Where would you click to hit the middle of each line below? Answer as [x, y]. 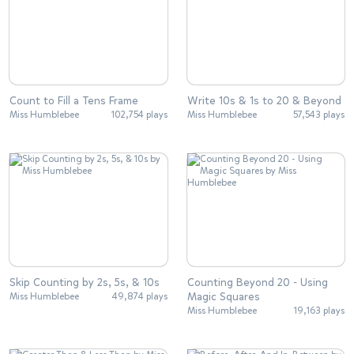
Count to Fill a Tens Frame [74, 100]
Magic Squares [223, 297]
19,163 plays [319, 311]
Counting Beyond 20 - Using [257, 283]
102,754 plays [139, 114]
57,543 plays [319, 114]
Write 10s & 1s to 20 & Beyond [264, 100]
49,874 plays [139, 297]
